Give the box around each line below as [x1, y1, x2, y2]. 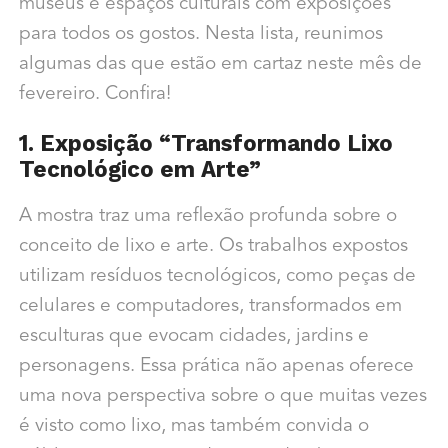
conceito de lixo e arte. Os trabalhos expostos [18, 237, 408, 257]
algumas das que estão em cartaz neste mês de [18, 55, 422, 75]
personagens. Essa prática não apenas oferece [18, 357, 414, 377]
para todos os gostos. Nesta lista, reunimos [18, 25, 383, 45]
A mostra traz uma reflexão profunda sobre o [18, 207, 397, 227]
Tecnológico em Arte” [18, 156, 261, 183]
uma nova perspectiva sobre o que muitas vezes [18, 387, 427, 407]
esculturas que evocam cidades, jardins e [18, 327, 369, 347]
